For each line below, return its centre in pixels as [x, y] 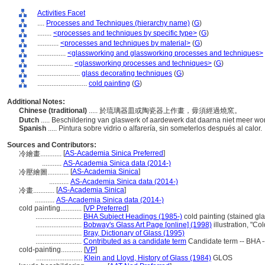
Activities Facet [61, 13]
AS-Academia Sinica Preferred [114, 153]
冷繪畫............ [41, 154]
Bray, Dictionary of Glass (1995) [134, 233]
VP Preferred [106, 208]
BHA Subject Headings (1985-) [133, 216]
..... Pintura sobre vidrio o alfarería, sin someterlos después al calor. [156, 128]
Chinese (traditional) [54, 111]
